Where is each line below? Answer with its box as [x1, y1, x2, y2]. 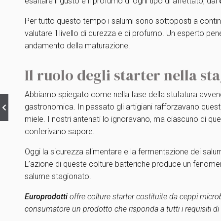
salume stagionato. [25, 172, 91, 181]
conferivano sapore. [25, 127, 95, 136]
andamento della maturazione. [25, 41, 130, 50]
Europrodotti [25, 192, 70, 201]
